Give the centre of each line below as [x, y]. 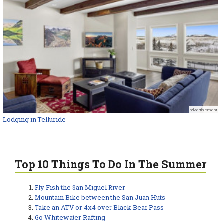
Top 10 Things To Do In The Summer [110, 164]
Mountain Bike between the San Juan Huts [100, 197]
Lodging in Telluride [34, 119]
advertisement [203, 109]
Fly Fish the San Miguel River [80, 187]
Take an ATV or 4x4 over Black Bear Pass [99, 207]
